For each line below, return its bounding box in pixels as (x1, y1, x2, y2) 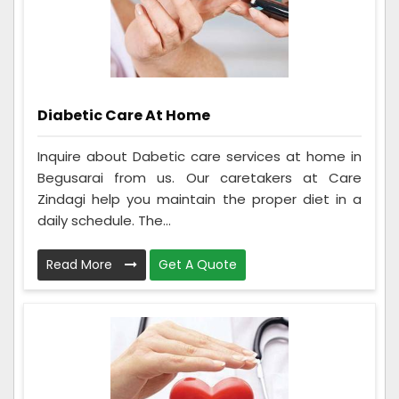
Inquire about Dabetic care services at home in (37, 146, 362, 166)
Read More (46, 255, 116, 273)
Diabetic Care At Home (37, 105, 210, 126)
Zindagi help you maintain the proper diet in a (37, 189, 362, 208)
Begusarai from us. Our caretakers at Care (37, 167, 362, 187)
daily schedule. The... (37, 210, 171, 230)
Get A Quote (159, 255, 237, 273)
